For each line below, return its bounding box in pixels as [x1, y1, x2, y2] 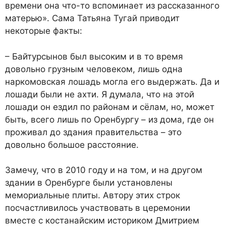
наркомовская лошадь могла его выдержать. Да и [5, 76, 219, 87]
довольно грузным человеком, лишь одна [5, 64, 183, 74]
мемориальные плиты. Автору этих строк [5, 190, 180, 201]
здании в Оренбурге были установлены [5, 178, 173, 188]
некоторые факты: [5, 26, 82, 36]
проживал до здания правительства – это [5, 127, 182, 137]
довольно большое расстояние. [5, 139, 139, 150]
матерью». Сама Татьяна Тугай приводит [5, 13, 180, 24]
